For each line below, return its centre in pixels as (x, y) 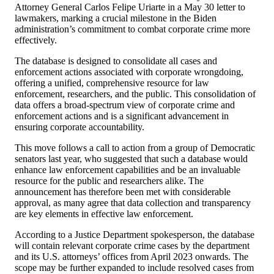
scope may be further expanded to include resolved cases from (134, 267)
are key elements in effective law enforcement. (104, 213)
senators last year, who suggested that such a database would (131, 158)
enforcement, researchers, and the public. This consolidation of (135, 94)
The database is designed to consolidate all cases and (116, 61)
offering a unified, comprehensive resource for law (112, 83)
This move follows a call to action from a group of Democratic (135, 147)
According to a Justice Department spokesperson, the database (135, 234)
